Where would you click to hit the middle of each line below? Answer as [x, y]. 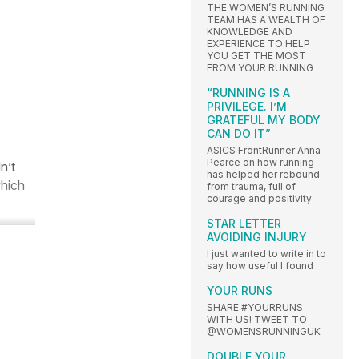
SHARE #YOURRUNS [255, 307]
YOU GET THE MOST [256, 55]
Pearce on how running [260, 162]
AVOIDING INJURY [257, 236]
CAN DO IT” [239, 133]
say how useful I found [260, 265]
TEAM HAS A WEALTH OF [266, 19]
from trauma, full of [251, 186]
